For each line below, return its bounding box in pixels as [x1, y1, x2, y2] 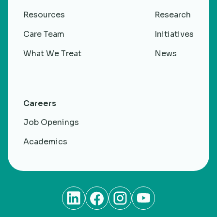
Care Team [23, 29, 64, 40]
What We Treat [23, 48, 81, 59]
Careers [23, 98, 56, 109]
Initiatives [155, 29, 194, 40]
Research [155, 10, 191, 20]
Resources [23, 10, 65, 20]
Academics [23, 137, 67, 147]
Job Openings [23, 117, 79, 128]
